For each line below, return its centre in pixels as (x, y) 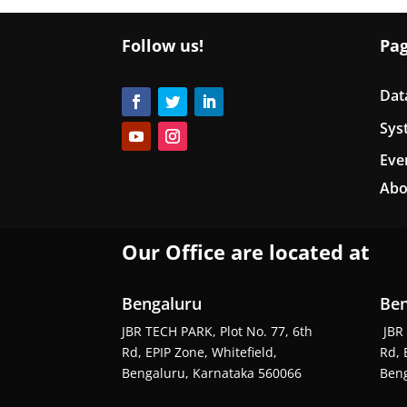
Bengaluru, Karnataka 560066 (212, 373)
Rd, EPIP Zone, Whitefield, (200, 352)
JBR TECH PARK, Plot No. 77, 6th (218, 332)
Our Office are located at (246, 252)
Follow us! (163, 45)
